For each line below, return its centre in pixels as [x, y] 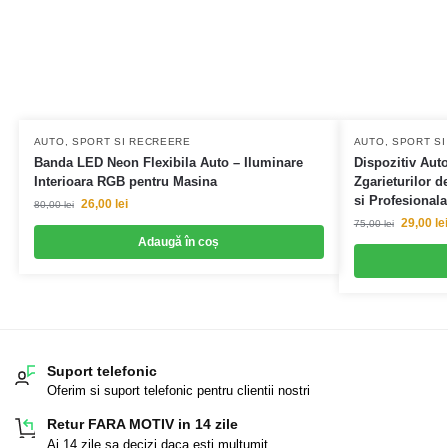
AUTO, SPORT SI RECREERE [112, 141]
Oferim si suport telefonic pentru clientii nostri [178, 391]
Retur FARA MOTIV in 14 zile [142, 424]
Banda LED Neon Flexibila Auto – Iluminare [168, 162]
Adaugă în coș [179, 241]
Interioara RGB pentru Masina [125, 181]
